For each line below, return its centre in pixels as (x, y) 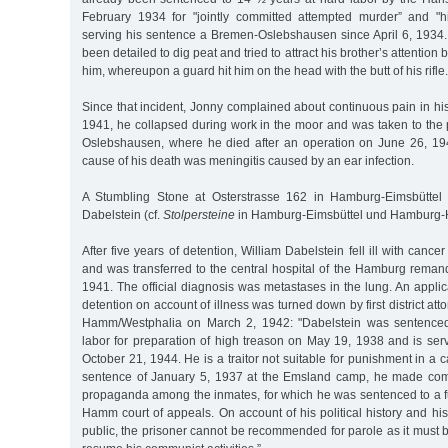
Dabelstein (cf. (122, 214)
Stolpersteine (199, 214)
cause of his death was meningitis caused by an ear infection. (248, 160)
